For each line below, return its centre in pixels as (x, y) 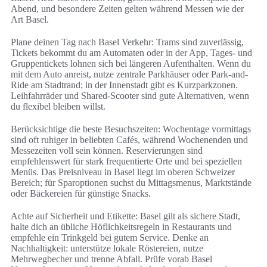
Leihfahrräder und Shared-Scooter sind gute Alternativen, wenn (130, 96)
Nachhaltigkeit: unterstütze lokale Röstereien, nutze (107, 249)
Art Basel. (30, 20)
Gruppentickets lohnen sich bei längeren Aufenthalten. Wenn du (131, 64)
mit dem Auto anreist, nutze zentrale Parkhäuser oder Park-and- (129, 74)
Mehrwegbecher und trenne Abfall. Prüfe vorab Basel (111, 259)
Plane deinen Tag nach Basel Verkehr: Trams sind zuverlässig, (127, 42)
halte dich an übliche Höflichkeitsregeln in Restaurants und (121, 227)
